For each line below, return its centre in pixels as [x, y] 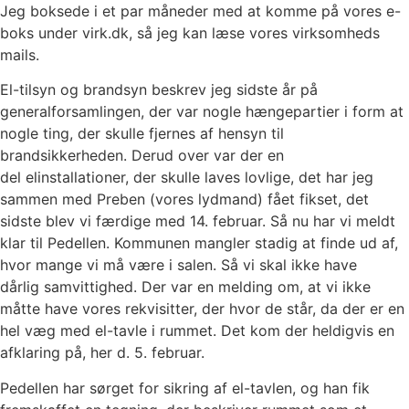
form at [378, 112]
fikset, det [334, 199]
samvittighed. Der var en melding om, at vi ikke [207, 287]
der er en [373, 309]
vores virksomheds [315, 33]
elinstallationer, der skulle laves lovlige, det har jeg [199, 178]
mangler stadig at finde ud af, [296, 243]
